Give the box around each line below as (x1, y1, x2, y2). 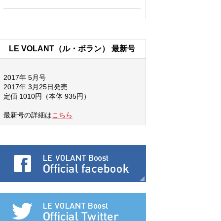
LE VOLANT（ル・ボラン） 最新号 (9, 44, 135, 53)
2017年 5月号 (3, 73, 46, 81)
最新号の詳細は (3, 110, 52, 119)
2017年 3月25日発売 (3, 82, 68, 91)
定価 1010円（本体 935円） (3, 92, 90, 100)
